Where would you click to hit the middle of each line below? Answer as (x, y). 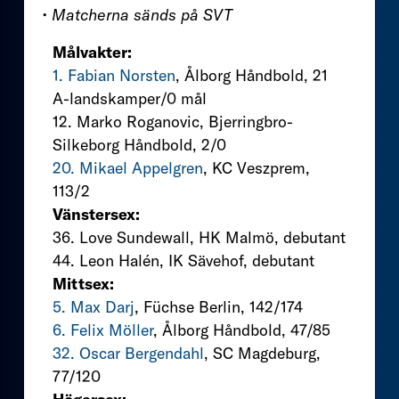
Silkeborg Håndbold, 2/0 (139, 144)
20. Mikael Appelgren (128, 167)
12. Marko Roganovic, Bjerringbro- (173, 121)
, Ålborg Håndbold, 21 (252, 75)
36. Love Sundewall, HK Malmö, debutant (199, 237)
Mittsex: (83, 283)
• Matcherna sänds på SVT (137, 14)
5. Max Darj (94, 306)
